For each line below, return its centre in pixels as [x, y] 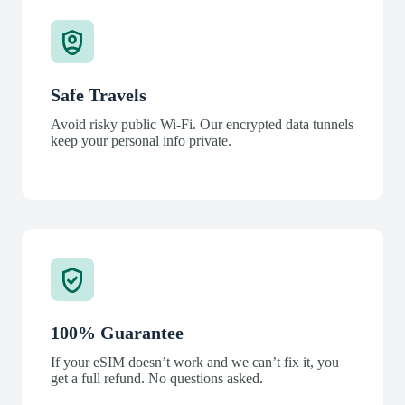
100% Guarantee [117, 332]
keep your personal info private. [141, 140]
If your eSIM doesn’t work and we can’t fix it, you [195, 362]
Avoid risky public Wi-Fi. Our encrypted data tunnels [202, 124]
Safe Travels [99, 94]
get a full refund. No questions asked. [157, 378]
